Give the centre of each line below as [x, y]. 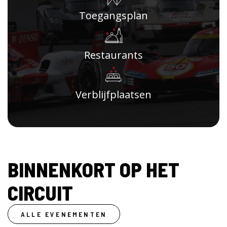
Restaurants [113, 55]
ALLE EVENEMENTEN [64, 214]
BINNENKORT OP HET [93, 169]
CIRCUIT [40, 193]
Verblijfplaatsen [113, 94]
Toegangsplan [113, 15]
